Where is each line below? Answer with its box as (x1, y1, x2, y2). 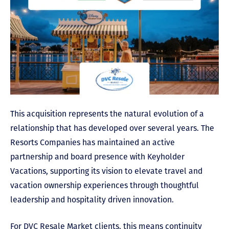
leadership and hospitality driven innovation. (10, 194, 174, 204)
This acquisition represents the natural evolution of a (10, 108, 204, 119)
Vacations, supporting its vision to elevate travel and (10, 166, 202, 176)
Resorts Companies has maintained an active (10, 137, 175, 147)
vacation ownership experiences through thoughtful (10, 180, 199, 190)
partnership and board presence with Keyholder (10, 151, 185, 162)
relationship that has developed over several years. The (10, 123, 214, 133)
